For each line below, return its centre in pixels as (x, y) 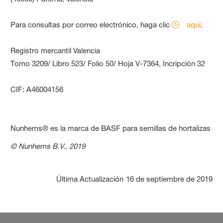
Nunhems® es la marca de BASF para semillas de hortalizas (111, 128)
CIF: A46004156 (37, 89)
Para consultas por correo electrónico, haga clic (91, 24)
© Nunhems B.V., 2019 (49, 146)
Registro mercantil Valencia (56, 50)
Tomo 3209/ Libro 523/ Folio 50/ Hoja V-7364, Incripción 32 (108, 63)
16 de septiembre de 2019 (169, 179)
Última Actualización (90, 179)
